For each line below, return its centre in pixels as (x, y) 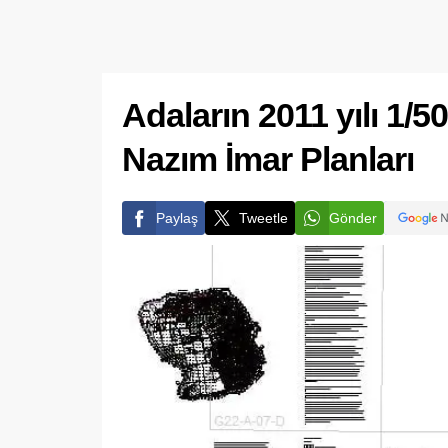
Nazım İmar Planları (268, 159)
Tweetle (263, 218)
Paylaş (177, 218)
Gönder (353, 218)
